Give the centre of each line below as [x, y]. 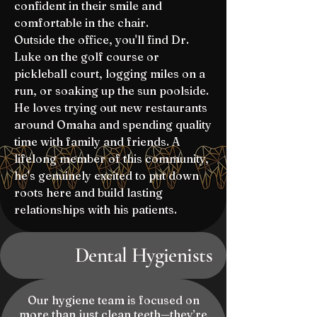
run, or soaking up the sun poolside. [111, 91]
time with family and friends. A [97, 142]
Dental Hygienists [143, 255]
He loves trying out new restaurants [111, 108]
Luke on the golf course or [87, 57]
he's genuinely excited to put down [106, 175]
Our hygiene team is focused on [113, 300]
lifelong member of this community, [111, 158]
